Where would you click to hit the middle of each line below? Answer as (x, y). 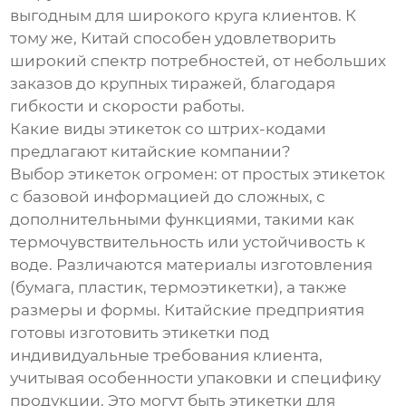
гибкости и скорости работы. (128, 106)
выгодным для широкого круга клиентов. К (184, 16)
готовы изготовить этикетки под (140, 333)
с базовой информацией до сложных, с (168, 197)
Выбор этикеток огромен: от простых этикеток (198, 174)
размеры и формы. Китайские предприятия (188, 310)
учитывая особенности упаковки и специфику (196, 378)
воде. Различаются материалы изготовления (192, 265)
